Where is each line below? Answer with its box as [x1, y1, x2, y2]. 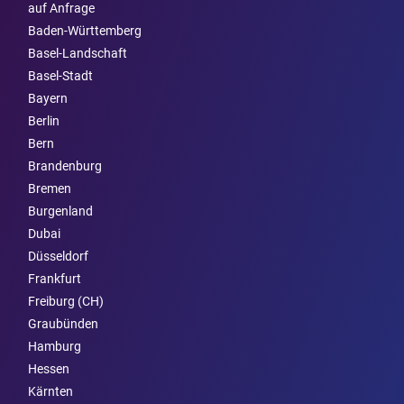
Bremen [28, 181, 71, 197]
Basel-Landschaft [28, 46, 127, 61]
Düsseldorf [28, 249, 88, 264]
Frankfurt [28, 271, 81, 287]
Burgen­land [28, 204, 93, 219]
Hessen [28, 362, 69, 377]
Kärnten [28, 384, 73, 399]
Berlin [28, 114, 60, 129]
